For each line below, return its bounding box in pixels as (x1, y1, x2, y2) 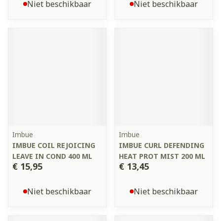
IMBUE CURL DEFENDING (119, 141, 204, 150)
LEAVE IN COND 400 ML (12, 151, 92, 161)
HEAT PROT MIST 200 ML (119, 151, 205, 161)
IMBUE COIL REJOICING (12, 141, 95, 150)
